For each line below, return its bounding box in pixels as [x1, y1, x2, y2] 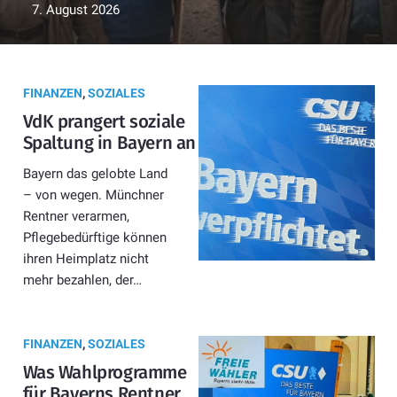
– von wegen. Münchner [22, 187, 164, 204]
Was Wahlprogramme [22, 362, 187, 384]
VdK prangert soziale [22, 110, 185, 132]
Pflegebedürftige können [22, 230, 167, 246]
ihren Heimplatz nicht [22, 251, 149, 268]
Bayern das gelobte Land [22, 166, 167, 183]
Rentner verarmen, [22, 208, 129, 225]
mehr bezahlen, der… [22, 272, 142, 289]
